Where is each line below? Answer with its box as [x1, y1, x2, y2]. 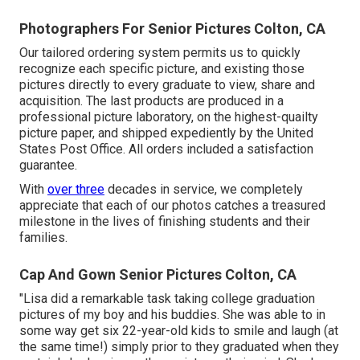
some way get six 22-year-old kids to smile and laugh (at [19, 322, 338, 338]
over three [47, 181, 104, 197]
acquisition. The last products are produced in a [19, 92, 284, 108]
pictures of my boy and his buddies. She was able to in [19, 306, 325, 322]
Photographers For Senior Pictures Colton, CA [19, 19, 325, 37]
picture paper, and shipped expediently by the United [19, 125, 313, 141]
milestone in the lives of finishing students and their [19, 213, 310, 229]
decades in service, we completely [104, 181, 303, 197]
